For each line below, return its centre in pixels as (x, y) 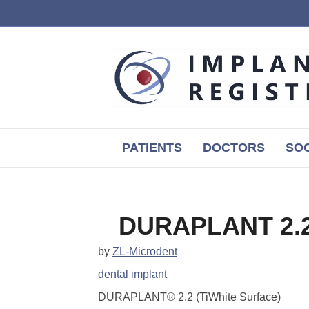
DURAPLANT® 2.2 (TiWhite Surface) (189, 297)
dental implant (132, 274)
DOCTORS (234, 148)
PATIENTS (152, 148)
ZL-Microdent (145, 251)
